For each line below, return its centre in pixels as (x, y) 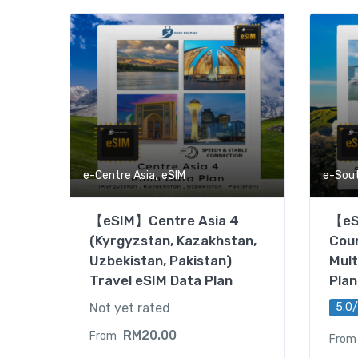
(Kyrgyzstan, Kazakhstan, (173, 241)
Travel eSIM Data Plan (161, 280)
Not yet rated (130, 308)
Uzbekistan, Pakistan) (161, 261)
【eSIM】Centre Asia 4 (164, 221)
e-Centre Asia (119, 175)
